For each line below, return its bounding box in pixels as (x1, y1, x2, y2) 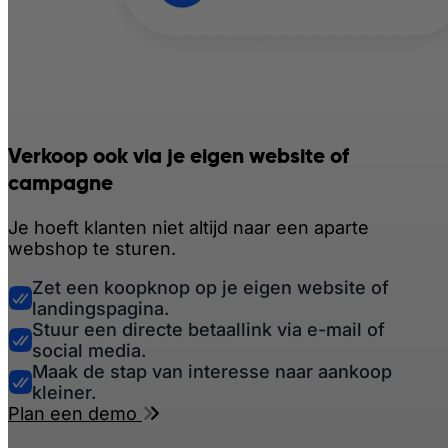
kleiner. (32, 381, 96, 403)
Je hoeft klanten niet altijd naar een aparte (8, 216, 369, 238)
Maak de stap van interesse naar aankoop (32, 360, 392, 382)
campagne (8, 168, 113, 196)
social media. (32, 339, 146, 361)
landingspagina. (32, 297, 169, 319)
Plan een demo (8, 402, 142, 424)
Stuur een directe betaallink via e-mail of (32, 318, 385, 340)
